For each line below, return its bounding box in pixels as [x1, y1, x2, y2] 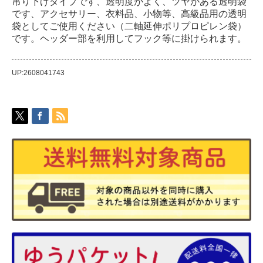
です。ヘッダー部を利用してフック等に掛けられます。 [12, 33, 247, 43]
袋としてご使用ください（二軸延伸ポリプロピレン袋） [12, 21, 247, 31]
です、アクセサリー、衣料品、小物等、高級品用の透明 [12, 9, 247, 19]
